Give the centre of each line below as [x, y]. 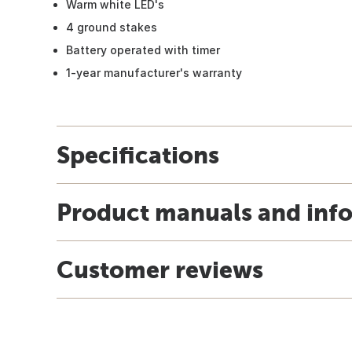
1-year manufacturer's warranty [154, 72]
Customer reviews [160, 269]
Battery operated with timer [143, 49]
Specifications [138, 154]
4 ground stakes [112, 27]
